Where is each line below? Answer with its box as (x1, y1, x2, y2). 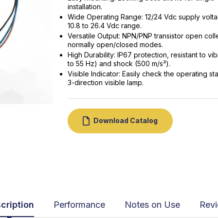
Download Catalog (93, 116, 158, 125)
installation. (68, 2, 104, 11)
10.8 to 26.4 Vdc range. (68, 21, 144, 30)
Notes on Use (125, 199, 180, 210)
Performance (54, 199, 105, 210)
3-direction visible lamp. (68, 78, 144, 87)
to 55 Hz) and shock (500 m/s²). (68, 59, 172, 68)
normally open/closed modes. (68, 40, 165, 49)
